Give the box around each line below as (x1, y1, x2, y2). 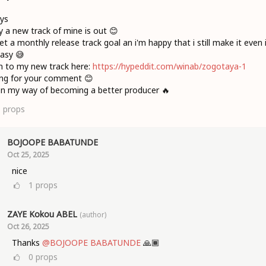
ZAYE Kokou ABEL (7, 208, 77, 220)
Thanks (11, 237, 42, 248)
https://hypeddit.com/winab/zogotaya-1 (92, 61, 246, 72)
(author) (79, 210, 106, 219)
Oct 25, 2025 (7, 150, 49, 159)
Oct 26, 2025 (7, 221, 49, 231)
